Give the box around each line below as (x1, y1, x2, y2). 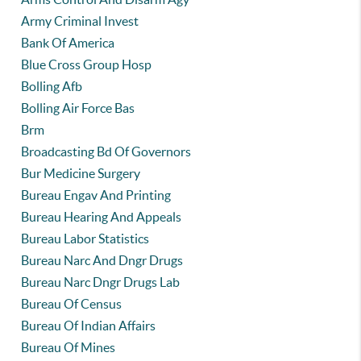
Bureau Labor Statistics (21, 231, 150, 246)
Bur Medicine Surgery (21, 166, 141, 180)
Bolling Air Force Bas (21, 101, 135, 115)
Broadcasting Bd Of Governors (21, 144, 192, 159)
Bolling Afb (21, 79, 83, 93)
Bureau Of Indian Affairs (21, 318, 156, 333)
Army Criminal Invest (21, 14, 139, 28)
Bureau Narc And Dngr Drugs (21, 253, 184, 268)
